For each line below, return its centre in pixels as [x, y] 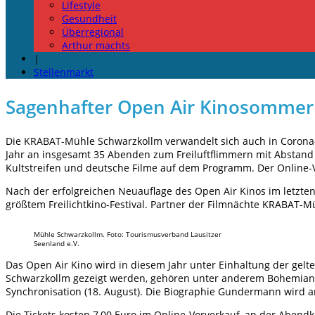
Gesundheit [89, 19]
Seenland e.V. [57, 244]
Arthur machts [96, 45]
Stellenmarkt [64, 72]
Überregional [93, 32]
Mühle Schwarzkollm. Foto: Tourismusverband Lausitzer [128, 235]
